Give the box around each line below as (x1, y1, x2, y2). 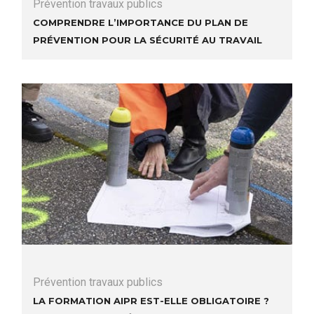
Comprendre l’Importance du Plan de (33, 13, 248, 29)
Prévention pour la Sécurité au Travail (33, 31, 262, 47)
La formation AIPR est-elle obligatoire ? (33, 292, 269, 308)
